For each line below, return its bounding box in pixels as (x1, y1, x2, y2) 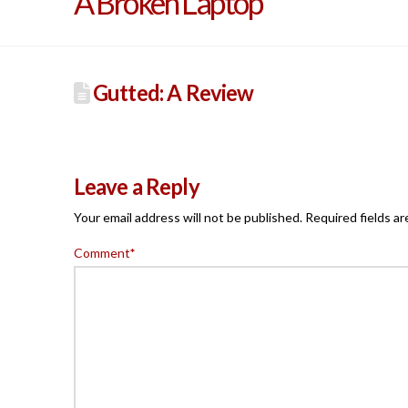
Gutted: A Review (88, 80, 254, 107)
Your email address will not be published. (73, 209, 302, 226)
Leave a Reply (73, 173, 199, 200)
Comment (73, 245, 133, 261)
